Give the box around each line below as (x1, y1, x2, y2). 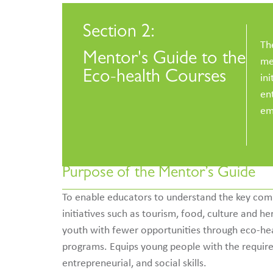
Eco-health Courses (83, 69, 227, 88)
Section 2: (83, 24, 155, 43)
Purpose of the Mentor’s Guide (62, 166, 255, 182)
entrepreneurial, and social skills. (62, 257, 207, 269)
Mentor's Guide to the (83, 51, 246, 70)
